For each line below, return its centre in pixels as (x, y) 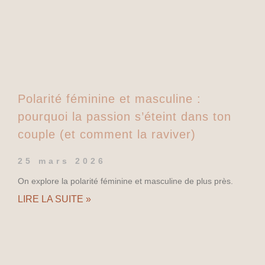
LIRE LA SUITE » (54, 199)
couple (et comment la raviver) (107, 134)
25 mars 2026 (62, 161)
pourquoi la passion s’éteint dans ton (125, 116)
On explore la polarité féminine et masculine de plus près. (125, 181)
